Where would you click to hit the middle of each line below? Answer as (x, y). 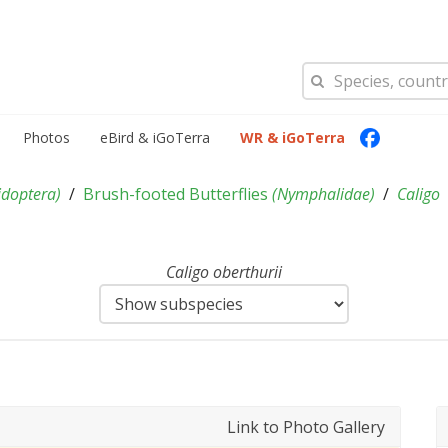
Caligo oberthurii (224, 272)
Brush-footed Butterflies (177, 194)
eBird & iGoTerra (155, 137)
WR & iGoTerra (292, 137)
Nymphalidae (323, 194)
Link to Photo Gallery (305, 426)
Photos (46, 137)
